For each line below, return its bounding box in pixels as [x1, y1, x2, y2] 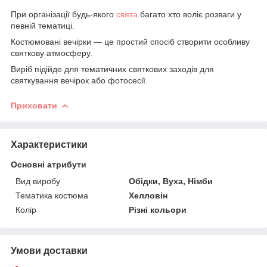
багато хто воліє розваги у [138, 9, 241, 19]
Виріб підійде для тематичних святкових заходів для [11, 64, 214, 74]
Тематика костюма [15, 190, 88, 200]
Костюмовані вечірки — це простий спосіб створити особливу [11, 36, 250, 46]
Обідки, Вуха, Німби [129, 176, 213, 186]
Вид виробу [15, 176, 60, 186]
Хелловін [129, 190, 168, 200]
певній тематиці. [11, 20, 74, 30]
